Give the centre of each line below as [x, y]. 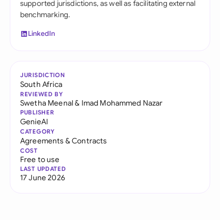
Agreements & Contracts [64, 141]
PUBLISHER [37, 112]
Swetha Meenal [47, 103]
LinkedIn [42, 33]
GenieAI [34, 122]
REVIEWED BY [42, 94]
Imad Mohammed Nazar [122, 103]
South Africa [41, 84]
